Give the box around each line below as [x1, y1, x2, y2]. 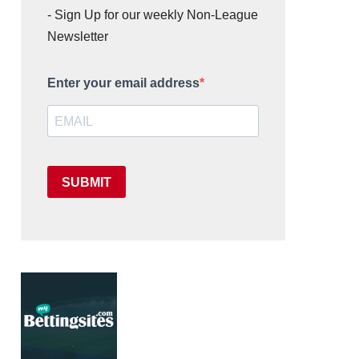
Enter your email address [47, 76, 200, 90]
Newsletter [47, 30, 108, 43]
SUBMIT [62, 175, 111, 189]
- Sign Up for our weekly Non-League [47, 8, 258, 22]
